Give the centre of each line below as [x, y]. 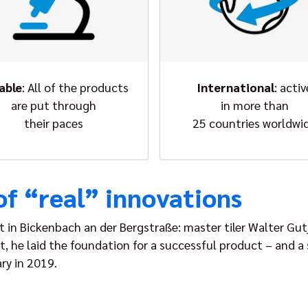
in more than [254, 105]
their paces [53, 123]
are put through [53, 105]
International [236, 87]
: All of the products [76, 87]
